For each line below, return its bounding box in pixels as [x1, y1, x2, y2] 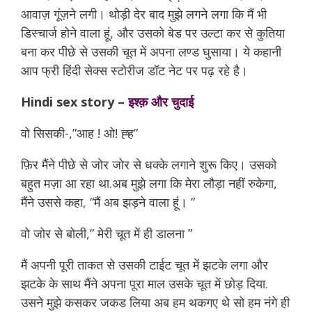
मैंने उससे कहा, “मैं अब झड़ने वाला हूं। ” [21, 194, 195, 210]
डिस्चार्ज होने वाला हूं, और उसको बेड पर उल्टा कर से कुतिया [21, 24, 285, 41]
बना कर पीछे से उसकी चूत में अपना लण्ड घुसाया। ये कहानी [21, 43, 281, 60]
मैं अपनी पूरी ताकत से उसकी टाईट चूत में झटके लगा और [21, 256, 268, 273]
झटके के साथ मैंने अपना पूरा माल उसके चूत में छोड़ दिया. [21, 275, 268, 292]
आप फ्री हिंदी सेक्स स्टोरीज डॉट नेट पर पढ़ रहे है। [21, 62, 248, 79]
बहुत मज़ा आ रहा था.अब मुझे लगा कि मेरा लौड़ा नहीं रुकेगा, [21, 175, 277, 192]
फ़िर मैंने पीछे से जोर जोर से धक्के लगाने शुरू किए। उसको [21, 156, 276, 173]
